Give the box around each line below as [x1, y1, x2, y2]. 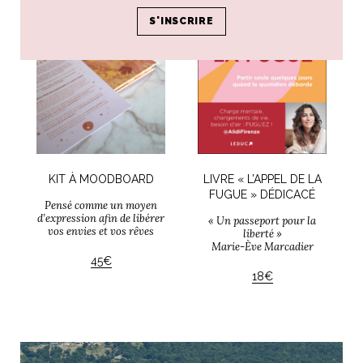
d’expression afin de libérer [37, 211, 164, 226]
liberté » [242, 227, 282, 241]
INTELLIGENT [285, 17, 335, 26]
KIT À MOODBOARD [48, 173, 154, 186]
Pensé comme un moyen [45, 199, 157, 213]
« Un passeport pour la [208, 214, 316, 228]
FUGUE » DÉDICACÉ [209, 188, 315, 202]
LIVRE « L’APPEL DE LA [203, 173, 322, 186]
